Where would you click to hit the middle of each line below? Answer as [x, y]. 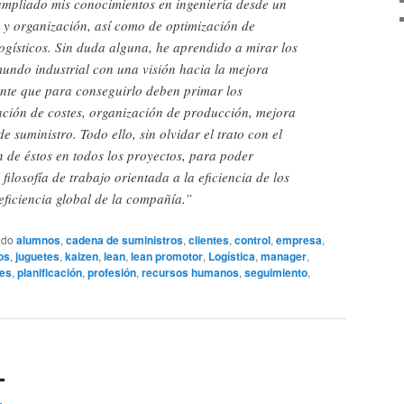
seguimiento [276, 272]
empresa [299, 239]
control [252, 239]
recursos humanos [190, 272]
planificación [50, 272]
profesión [112, 272]
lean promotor [167, 256]
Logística [232, 256]
